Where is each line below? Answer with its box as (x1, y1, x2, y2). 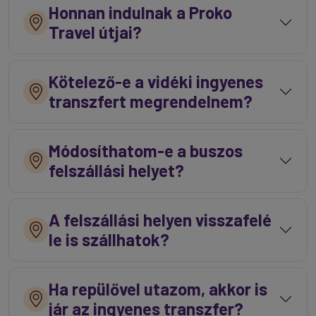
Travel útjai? (49, 22, 142, 42)
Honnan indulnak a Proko (49, 2, 232, 23)
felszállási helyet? (49, 160, 184, 181)
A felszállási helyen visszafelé (49, 209, 272, 230)
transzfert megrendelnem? (49, 91, 253, 111)
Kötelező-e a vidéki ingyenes (49, 71, 263, 92)
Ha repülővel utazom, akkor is (49, 279, 267, 299)
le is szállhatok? (49, 229, 169, 250)
